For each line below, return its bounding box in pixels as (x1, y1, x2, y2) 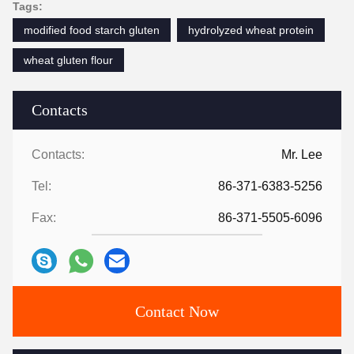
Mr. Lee (281, 148, 322, 162)
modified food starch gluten (24, 24, 160, 37)
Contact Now (135, 303, 219, 321)
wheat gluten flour (24, 54, 113, 67)
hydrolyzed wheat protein (188, 24, 314, 37)
